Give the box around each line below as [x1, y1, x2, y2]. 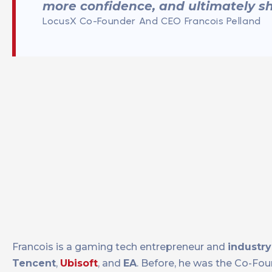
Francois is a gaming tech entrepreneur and [12, 241, 228, 253]
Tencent [12, 257, 56, 270]
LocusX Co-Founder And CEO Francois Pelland [42, 15, 261, 27]
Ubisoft [60, 257, 98, 270]
